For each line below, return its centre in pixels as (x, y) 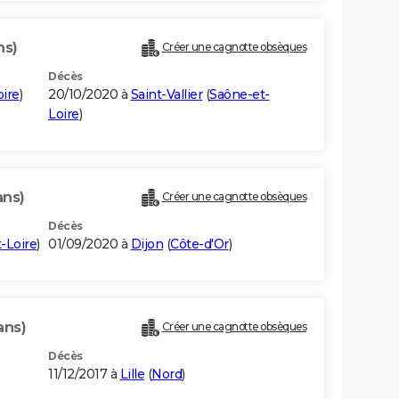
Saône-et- (240, 95)
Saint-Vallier (166, 95)
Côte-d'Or (199, 244)
